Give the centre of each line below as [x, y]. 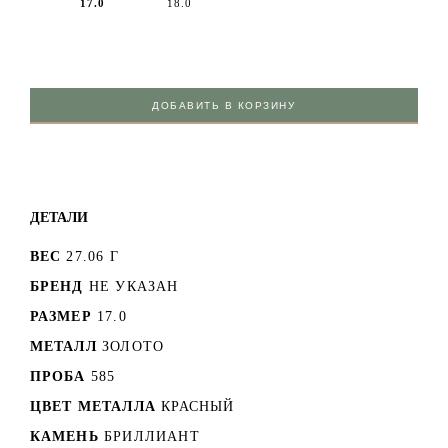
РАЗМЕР [60, 317]
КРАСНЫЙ [198, 407]
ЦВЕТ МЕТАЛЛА [92, 407]
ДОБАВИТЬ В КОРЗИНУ [224, 106]
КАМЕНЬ [64, 437]
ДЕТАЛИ [58, 217]
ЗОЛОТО [133, 347]
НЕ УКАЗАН [133, 287]
